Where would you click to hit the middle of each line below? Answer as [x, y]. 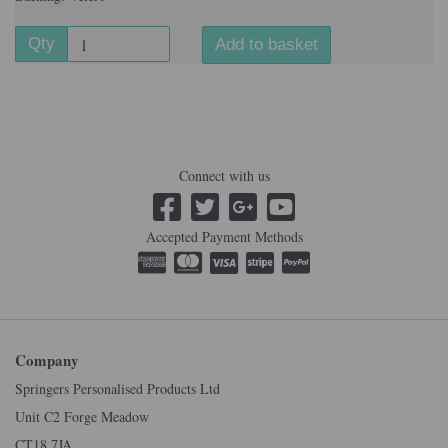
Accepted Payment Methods [224, 236]
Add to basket [266, 44]
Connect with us [224, 175]
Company [47, 360]
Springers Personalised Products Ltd [117, 388]
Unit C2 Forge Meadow [82, 416]
